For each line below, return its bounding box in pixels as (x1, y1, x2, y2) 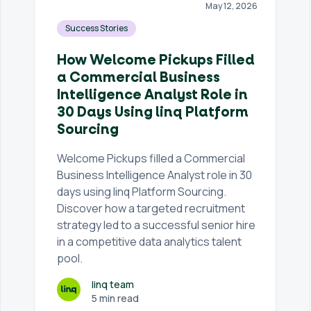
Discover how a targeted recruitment (57, 201, 246, 216)
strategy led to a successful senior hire (57, 217, 256, 233)
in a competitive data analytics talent (57, 234, 242, 249)
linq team (92, 278, 135, 291)
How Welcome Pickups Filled (57, 51, 255, 69)
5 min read (92, 292, 140, 305)
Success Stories (65, 22, 128, 34)
